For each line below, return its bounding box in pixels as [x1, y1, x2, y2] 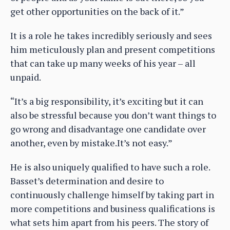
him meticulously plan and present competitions [10, 43, 215, 56]
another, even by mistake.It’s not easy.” [10, 137, 172, 149]
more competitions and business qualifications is [10, 202, 215, 215]
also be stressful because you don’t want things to [10, 109, 216, 122]
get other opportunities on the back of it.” [10, 5, 184, 18]
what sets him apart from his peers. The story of [10, 216, 208, 229]
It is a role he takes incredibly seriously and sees [10, 29, 212, 42]
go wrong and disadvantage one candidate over [10, 123, 206, 136]
